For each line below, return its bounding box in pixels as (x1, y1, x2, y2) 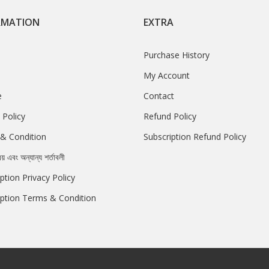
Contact (144, 90, 174, 102)
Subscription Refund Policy (144, 131, 246, 143)
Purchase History (144, 49, 210, 61)
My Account (144, 70, 190, 82)
